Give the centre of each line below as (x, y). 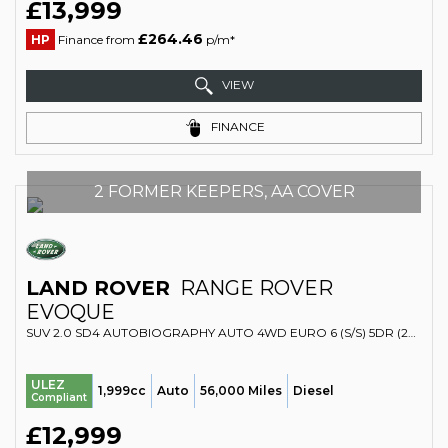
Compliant (59, 397)
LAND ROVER (98, 288)
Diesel (313, 390)
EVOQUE (70, 312)
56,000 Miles (241, 390)
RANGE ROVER (254, 288)
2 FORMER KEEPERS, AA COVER (224, 191)
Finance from (96, 39)
